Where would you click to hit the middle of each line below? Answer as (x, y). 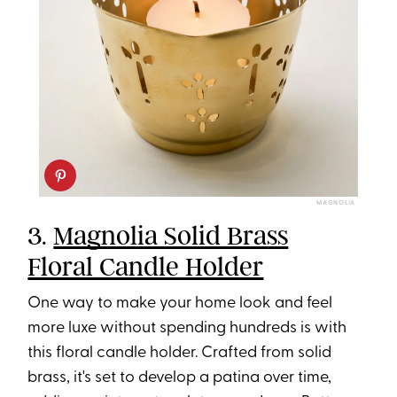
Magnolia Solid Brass (171, 236)
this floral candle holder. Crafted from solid (180, 354)
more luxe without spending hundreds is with (187, 329)
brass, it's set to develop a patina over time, (180, 378)
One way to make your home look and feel (180, 304)
